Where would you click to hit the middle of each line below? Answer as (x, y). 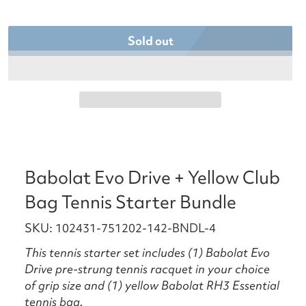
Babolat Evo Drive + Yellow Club (152, 178)
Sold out (150, 41)
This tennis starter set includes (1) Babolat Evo (147, 253)
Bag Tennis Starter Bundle (130, 203)
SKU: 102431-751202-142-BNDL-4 (120, 228)
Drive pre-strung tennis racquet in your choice (147, 269)
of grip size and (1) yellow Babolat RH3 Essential (152, 286)
